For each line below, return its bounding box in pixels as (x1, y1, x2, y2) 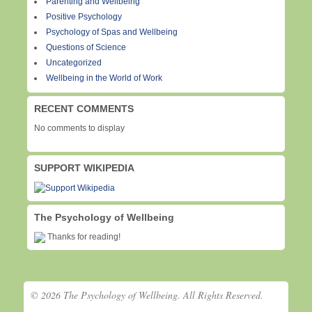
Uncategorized (46, 58, 102, 68)
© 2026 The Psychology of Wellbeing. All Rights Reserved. (31, 288, 263, 302)
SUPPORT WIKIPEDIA (34, 162, 134, 174)
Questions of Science (46, 42, 126, 53)
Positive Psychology (46, 12, 122, 22)
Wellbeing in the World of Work (46, 73, 162, 84)
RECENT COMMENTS (34, 103, 134, 115)
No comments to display (34, 123, 125, 134)
